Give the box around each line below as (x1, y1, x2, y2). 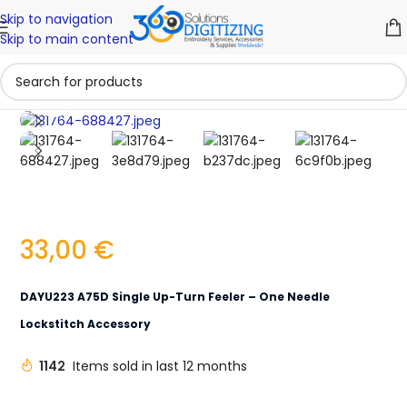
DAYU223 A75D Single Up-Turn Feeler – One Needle (20, 289, 331, 305)
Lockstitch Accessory (20, 316, 152, 333)
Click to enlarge (74, 88, 173, 104)
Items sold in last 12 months (73, 357, 248, 376)
